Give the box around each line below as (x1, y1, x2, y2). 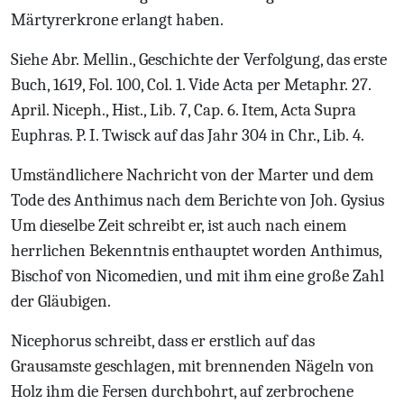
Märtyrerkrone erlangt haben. (11, 10, 224, 30)
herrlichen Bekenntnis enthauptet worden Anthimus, (11, 241, 381, 261)
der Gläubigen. (11, 291, 111, 311)
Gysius (337, 190, 384, 210)
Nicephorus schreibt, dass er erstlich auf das (11, 331, 315, 351)
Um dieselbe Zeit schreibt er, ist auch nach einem (11, 216, 346, 235)
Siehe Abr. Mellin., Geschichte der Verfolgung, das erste (11, 50, 387, 69)
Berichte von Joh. (218, 190, 337, 210)
